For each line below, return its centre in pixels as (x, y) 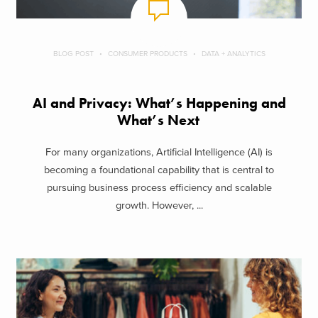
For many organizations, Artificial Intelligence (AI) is (159, 152)
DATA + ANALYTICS (233, 54)
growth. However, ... (159, 205)
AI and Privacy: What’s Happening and (159, 104)
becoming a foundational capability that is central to (159, 170)
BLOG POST (73, 54)
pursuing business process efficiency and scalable (159, 187)
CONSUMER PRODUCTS (147, 54)
